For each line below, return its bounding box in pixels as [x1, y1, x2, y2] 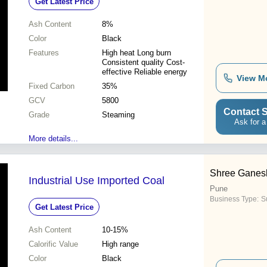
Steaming [102, 110, 135, 120]
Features [29, 48, 59, 58]
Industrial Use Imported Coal [29, 175, 164, 187]
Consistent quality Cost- [102, 58, 185, 67]
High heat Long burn [102, 48, 171, 58]
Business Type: [210, 195, 259, 204]
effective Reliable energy [102, 67, 187, 77]
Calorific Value [29, 240, 78, 249]
